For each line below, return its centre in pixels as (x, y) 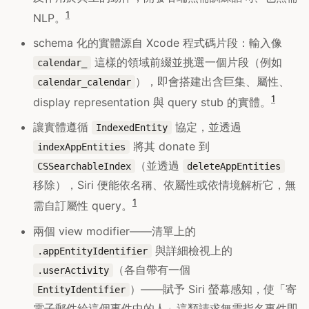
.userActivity (73, 270)
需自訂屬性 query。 (83, 206)
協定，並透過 (207, 127)
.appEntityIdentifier (92, 251)
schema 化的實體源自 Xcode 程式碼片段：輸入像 (158, 42)
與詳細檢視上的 (192, 250)
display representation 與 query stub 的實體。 (152, 102)
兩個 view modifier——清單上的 (114, 231)
